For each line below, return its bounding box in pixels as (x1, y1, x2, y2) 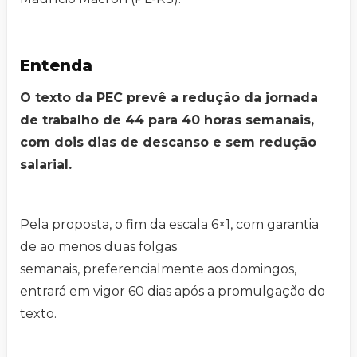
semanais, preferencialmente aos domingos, (20, 261, 296, 277)
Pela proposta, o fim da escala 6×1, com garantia (20, 217, 319, 233)
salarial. (20, 157, 72, 173)
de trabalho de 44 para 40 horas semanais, (20, 112, 314, 128)
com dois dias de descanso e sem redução (20, 135, 316, 151)
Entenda (20, 56, 97, 76)
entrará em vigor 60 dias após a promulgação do (20, 284, 325, 300)
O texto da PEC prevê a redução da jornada (20, 90, 318, 106)
